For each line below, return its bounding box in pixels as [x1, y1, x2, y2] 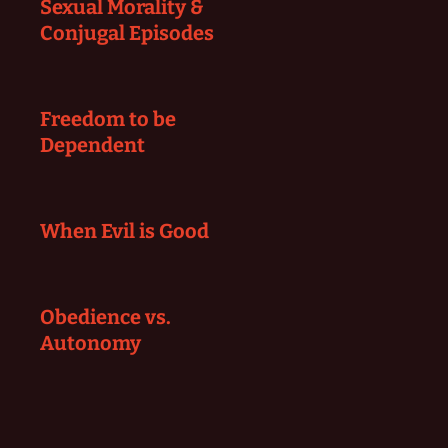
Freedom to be [40, 107, 176, 131]
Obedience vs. [40, 305, 171, 329]
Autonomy [40, 331, 141, 355]
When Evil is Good [40, 219, 209, 243]
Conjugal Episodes [40, 21, 214, 45]
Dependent [40, 133, 145, 157]
